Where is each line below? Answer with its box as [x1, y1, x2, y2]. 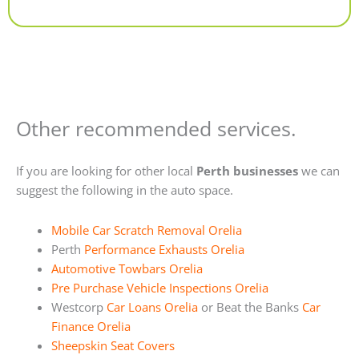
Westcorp [50, 298, 107, 315]
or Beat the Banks [197, 298, 302, 315]
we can [298, 163, 340, 179]
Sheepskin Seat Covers [50, 337, 175, 353]
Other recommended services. [16, 114, 296, 142]
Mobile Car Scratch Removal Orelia [50, 221, 242, 238]
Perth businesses [196, 163, 298, 179]
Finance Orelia [50, 317, 131, 334]
